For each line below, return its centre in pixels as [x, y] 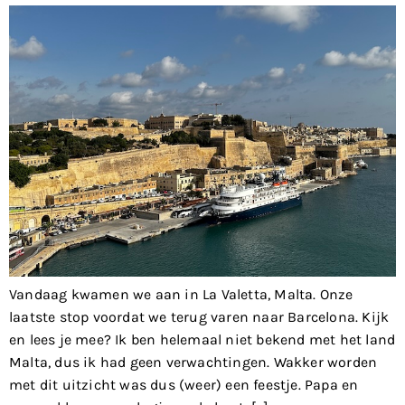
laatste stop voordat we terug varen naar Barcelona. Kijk [199, 316]
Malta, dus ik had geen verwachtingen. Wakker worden [193, 362]
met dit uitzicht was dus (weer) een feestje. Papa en [184, 384]
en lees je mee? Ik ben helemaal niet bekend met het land [202, 339]
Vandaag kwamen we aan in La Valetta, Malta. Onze [181, 294]
